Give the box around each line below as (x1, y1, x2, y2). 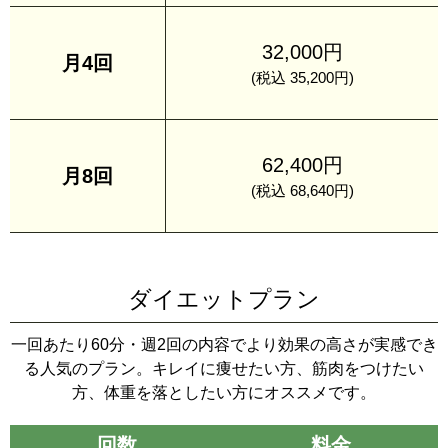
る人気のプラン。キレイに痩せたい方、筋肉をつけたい (24, 359, 424, 377)
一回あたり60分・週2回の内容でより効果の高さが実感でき (10, 335, 438, 353)
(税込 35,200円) (250, 68, 354, 86)
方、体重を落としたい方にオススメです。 (72, 383, 376, 401)
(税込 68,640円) (250, 181, 354, 199)
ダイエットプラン (128, 286, 320, 312)
